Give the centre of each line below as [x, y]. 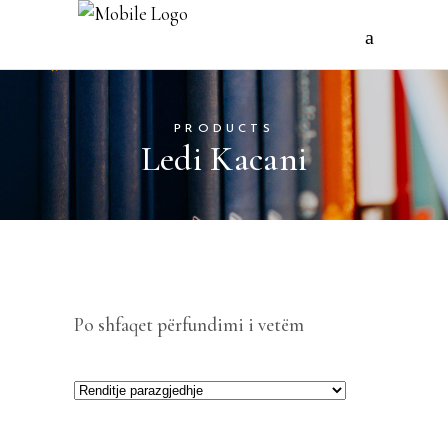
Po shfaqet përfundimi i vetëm [189, 324]
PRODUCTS [224, 129]
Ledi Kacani [224, 159]
